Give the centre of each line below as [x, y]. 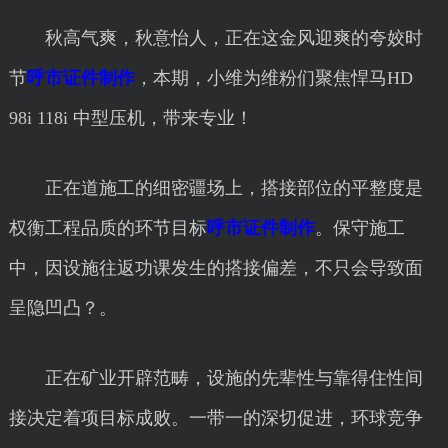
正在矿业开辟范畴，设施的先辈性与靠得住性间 [215, 378]
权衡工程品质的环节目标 [107, 228]
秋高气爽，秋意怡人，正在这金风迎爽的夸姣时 [215, 38]
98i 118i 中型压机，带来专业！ [130, 118]
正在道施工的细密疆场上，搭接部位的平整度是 [215, 188]
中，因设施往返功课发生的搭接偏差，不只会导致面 [215, 268]
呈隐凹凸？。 [62, 308]
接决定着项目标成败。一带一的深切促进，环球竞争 [215, 418]
